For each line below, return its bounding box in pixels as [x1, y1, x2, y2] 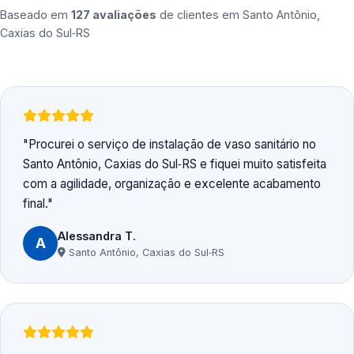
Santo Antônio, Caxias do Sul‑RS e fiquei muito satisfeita [23, 156, 326, 172]
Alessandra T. [58, 228, 136, 243]
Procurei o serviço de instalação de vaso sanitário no [28, 137, 316, 153]
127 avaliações [71, 8, 156, 22]
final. [23, 196, 47, 212]
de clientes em [156, 8, 243, 22]
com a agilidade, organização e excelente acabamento [23, 176, 321, 192]
